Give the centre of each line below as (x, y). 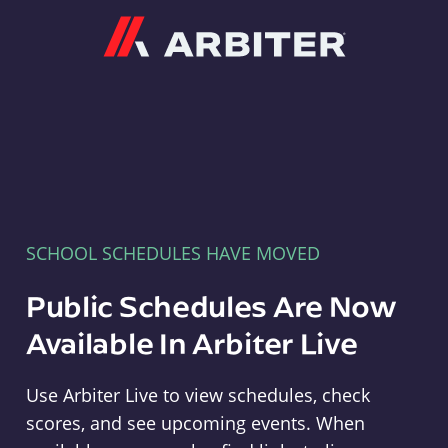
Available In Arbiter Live (191, 342)
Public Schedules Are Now (211, 305)
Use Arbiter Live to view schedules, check (197, 395)
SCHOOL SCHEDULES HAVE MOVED (172, 253)
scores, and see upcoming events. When (195, 423)
